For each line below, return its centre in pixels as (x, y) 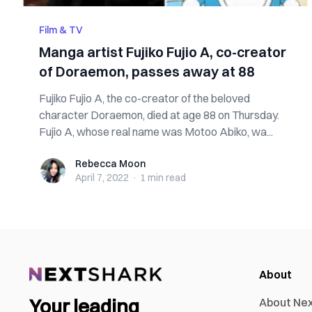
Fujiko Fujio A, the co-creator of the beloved (145, 98)
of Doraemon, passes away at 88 (147, 71)
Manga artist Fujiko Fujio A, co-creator (163, 52)
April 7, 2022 (102, 178)
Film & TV (61, 30)
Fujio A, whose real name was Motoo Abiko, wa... (156, 132)
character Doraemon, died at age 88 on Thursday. (159, 115)
